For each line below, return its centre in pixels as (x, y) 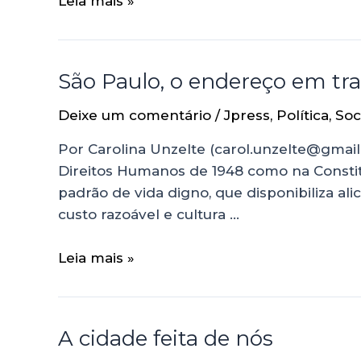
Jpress (247, 116)
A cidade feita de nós (166, 339)
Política (303, 116)
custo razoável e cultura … (149, 215)
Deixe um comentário (135, 116)
